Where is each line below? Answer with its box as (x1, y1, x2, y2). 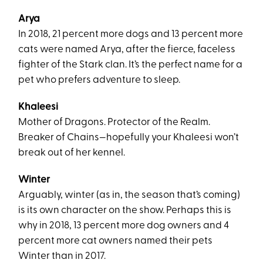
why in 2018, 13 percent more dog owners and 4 (18, 221, 230, 231)
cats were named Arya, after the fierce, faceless (18, 45, 236, 55)
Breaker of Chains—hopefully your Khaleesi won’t (18, 133, 240, 143)
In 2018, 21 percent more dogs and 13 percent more (18, 29, 244, 39)
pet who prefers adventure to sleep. (18, 75, 181, 85)
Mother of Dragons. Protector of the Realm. (18, 117, 211, 127)
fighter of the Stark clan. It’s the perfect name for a (18, 60, 243, 70)
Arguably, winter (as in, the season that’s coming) (18, 190, 241, 200)
